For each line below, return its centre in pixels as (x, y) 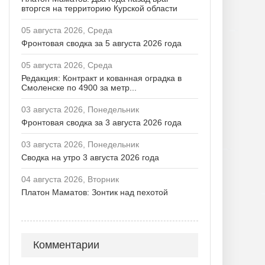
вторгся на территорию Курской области (99, 8)
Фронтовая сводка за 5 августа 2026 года (101, 43)
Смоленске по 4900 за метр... (79, 88)
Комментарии (66, 245)
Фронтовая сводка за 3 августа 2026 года (101, 122)
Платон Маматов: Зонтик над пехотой (95, 192)
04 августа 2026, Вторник (70, 179)
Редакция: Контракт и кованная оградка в (101, 78)
